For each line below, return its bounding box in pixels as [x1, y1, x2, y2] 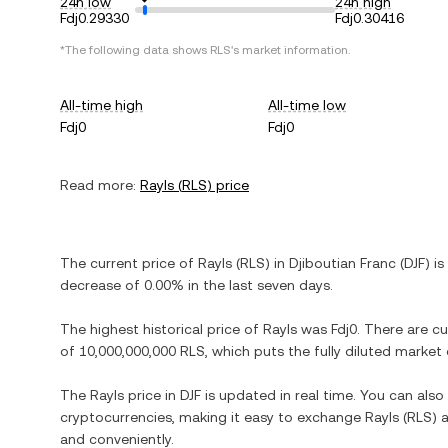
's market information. [231, 43, 350, 57]
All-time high [60, 97, 143, 113]
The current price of [60, 255, 198, 271]
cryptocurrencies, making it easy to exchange [60, 409, 365, 425]
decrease [60, 277, 121, 293]
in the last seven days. [184, 277, 333, 293]
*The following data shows [60, 43, 210, 57]
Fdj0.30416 [335, 10, 404, 26]
